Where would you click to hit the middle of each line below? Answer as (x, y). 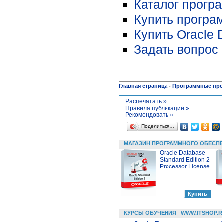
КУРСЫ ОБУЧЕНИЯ (150, 212)
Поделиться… (158, 126)
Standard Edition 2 (185, 159)
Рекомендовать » (149, 115)
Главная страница (143, 85)
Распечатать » (146, 101)
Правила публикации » (157, 108)
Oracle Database (182, 152)
